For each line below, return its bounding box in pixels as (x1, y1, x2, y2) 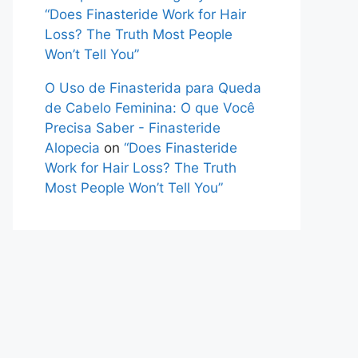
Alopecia (45, 140, 100, 156)
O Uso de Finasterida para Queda (45, 80, 261, 96)
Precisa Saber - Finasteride (45, 120, 221, 136)
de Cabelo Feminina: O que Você (45, 100, 255, 116)
